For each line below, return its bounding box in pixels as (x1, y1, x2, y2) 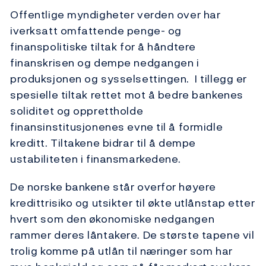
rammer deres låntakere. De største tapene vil (10, 227, 255, 243)
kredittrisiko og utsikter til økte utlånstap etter (10, 195, 255, 211)
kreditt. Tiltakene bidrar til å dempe (10, 135, 196, 151)
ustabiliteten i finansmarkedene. (10, 151, 181, 167)
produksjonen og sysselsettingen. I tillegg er (10, 71, 247, 87)
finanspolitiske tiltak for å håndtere (10, 39, 196, 55)
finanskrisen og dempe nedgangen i (10, 55, 199, 71)
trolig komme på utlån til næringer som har (10, 243, 233, 259)
